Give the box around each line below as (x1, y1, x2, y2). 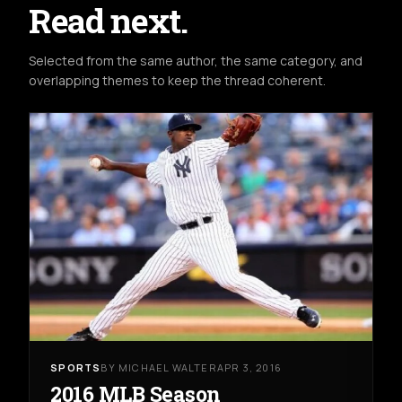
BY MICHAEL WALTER (100, 360, 217, 374)
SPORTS (50, 360, 101, 374)
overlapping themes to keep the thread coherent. (29, 71, 326, 89)
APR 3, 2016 (216, 360, 282, 374)
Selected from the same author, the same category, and (29, 51, 363, 69)
